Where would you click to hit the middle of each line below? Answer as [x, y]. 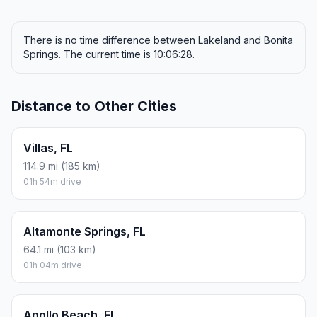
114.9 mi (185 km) [62, 166]
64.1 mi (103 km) [60, 250]
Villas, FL [48, 148]
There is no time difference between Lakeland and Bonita [158, 40]
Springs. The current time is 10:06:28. [109, 54]
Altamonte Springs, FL [85, 232]
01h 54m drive [52, 182]
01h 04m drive [53, 265]
